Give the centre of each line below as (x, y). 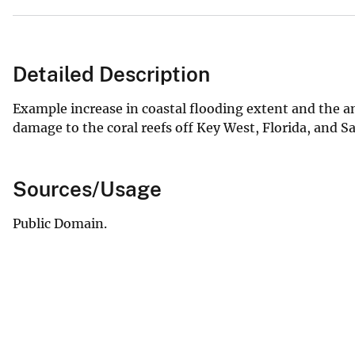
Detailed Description (111, 74)
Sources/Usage (87, 189)
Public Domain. (60, 223)
